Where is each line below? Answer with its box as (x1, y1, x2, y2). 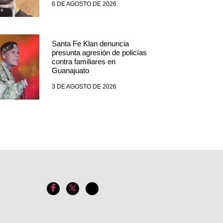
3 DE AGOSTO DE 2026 (51, 83, 116, 90)
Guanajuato (51, 66, 89, 75)
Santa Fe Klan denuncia (51, 39, 129, 48)
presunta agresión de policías (51, 48, 147, 57)
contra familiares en (51, 57, 115, 66)
